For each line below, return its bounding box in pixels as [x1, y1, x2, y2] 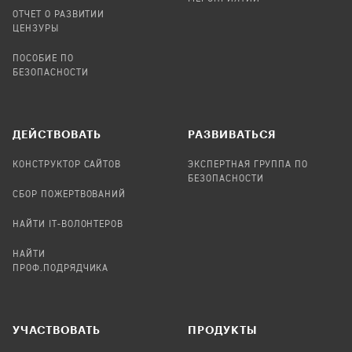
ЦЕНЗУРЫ [13, 24, 59, 34]
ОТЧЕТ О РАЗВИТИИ [13, 10, 105, 20]
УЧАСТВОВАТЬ [13, 322, 101, 336]
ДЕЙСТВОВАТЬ [13, 127, 101, 141]
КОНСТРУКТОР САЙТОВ [13, 159, 122, 170]
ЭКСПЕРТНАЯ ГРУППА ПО [188, 159, 309, 170]
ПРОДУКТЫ [188, 322, 257, 336]
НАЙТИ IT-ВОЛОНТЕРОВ [13, 219, 124, 229]
